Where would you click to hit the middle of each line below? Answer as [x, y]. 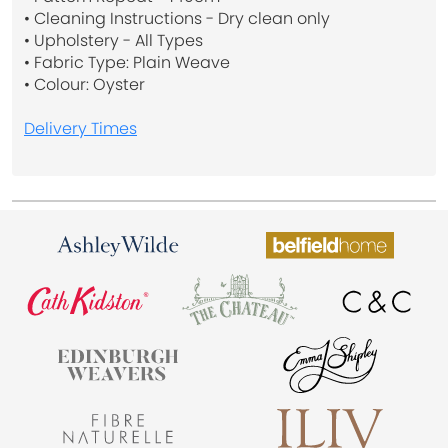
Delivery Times [80, 129]
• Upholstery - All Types [113, 41]
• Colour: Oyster [84, 85]
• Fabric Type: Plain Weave [127, 63]
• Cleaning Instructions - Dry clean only [177, 19]
